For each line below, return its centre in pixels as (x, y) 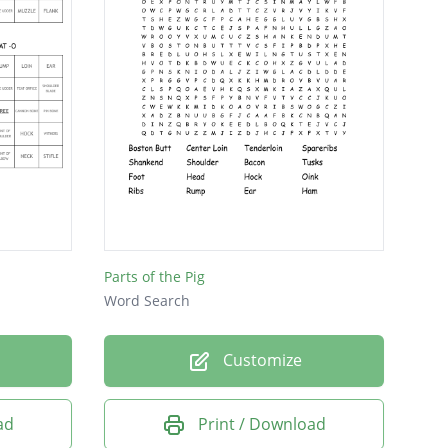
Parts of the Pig (154, 276)
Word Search (147, 300)
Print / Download (262, 423)
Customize (260, 359)
